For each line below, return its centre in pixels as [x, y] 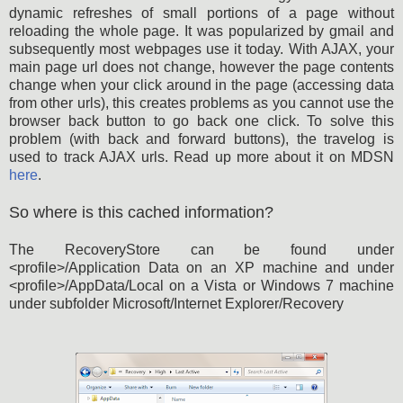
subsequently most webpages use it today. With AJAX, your [201, 49]
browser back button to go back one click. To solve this [201, 121]
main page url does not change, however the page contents [201, 67]
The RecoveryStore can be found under [201, 249]
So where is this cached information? [141, 212]
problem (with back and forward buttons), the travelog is [201, 139]
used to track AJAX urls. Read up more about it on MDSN [201, 157]
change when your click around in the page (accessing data [201, 85]
